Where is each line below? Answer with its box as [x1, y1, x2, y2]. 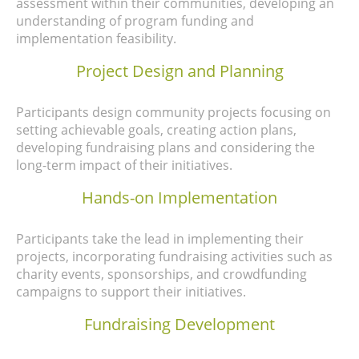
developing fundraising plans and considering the [16, 139, 315, 157]
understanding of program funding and [16, 12, 254, 30]
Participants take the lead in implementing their [16, 230, 304, 248]
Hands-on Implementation [82, 187, 277, 209]
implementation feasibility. [16, 30, 176, 48]
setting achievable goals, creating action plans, [16, 121, 296, 139]
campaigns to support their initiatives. [16, 283, 246, 301]
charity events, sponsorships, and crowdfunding [16, 265, 307, 284]
